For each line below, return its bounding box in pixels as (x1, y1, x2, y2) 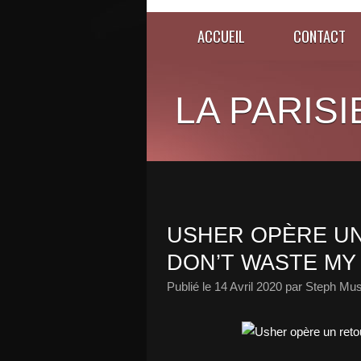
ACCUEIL (197, 25, 245, 47)
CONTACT (293, 25, 346, 47)
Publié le (167, 280, 214, 293)
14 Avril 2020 (214, 280, 282, 293)
